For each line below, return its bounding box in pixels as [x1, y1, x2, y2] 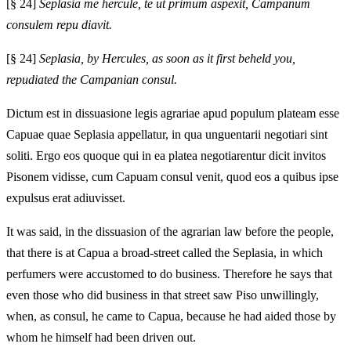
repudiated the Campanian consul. [6, 73, 177, 87]
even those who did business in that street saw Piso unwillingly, [6, 288, 319, 302]
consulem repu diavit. [6, 18, 112, 32]
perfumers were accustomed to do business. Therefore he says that [6, 267, 332, 281]
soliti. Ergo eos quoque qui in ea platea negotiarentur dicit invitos [6, 149, 326, 163]
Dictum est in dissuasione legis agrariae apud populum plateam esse [6, 107, 339, 121]
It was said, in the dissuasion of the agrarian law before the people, [6, 225, 334, 239]
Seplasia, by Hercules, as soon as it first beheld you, [39, 52, 295, 66]
